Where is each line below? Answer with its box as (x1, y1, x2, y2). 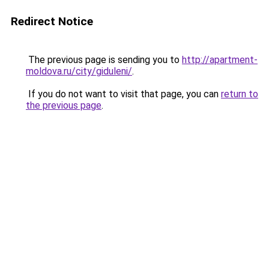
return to (221, 88, 258, 100)
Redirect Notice (11, 14, 93, 28)
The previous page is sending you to (26, 54, 182, 65)
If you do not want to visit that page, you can (26, 88, 221, 100)
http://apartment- (182, 54, 258, 65)
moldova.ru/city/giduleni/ (26, 65, 132, 77)
